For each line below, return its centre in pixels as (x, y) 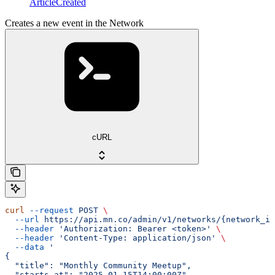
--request (49, 211)
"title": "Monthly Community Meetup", (98, 266)
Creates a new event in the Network (74, 23)
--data (25, 247)
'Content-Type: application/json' (135, 238)
